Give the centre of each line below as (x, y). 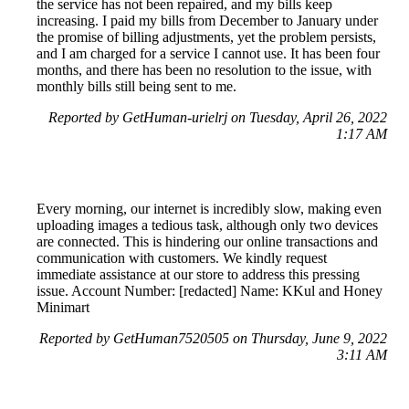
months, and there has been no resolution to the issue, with (204, 70)
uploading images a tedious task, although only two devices (207, 225)
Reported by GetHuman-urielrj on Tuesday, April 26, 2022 (218, 118)
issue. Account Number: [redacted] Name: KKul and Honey (210, 291)
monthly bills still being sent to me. (136, 87)
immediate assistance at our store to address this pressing (198, 275)
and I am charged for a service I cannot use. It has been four (208, 54)
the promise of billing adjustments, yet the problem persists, (206, 37)
